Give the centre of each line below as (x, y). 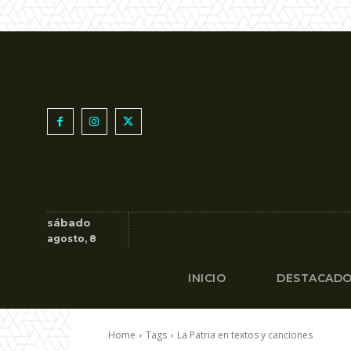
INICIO (207, 278)
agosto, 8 (72, 239)
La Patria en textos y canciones (245, 335)
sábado (69, 223)
